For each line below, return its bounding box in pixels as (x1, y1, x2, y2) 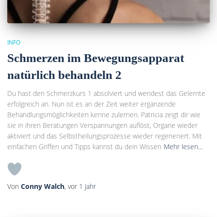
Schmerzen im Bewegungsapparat (7, 51, 184, 65)
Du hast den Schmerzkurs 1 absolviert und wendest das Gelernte (7, 89, 205, 98)
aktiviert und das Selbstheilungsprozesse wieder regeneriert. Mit (7, 131, 202, 141)
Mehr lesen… (164, 142, 203, 152)
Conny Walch (21, 182, 64, 191)
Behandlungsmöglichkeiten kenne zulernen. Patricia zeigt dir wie (7, 110, 201, 120)
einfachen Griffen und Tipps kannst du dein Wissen (7, 142, 161, 152)
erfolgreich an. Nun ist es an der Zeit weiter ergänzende (7, 99, 176, 109)
